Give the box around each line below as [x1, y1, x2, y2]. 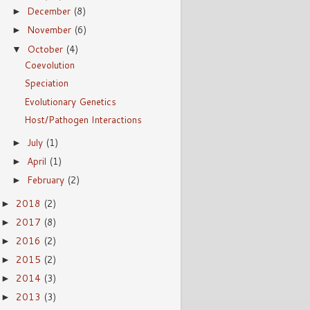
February [27, 172, 68, 186]
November [27, 23, 75, 37]
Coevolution [24, 58, 75, 72]
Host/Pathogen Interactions [24, 112, 142, 126]
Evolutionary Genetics [24, 94, 116, 108]
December [27, 4, 74, 18]
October [27, 42, 66, 55]
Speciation [24, 76, 69, 90]
